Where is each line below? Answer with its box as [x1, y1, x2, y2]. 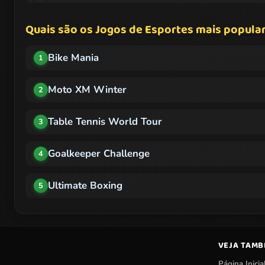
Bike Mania [48, 51, 99, 65]
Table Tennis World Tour [48, 115, 162, 129]
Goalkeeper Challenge [48, 147, 150, 161]
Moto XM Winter [48, 83, 127, 97]
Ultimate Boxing [48, 179, 122, 193]
